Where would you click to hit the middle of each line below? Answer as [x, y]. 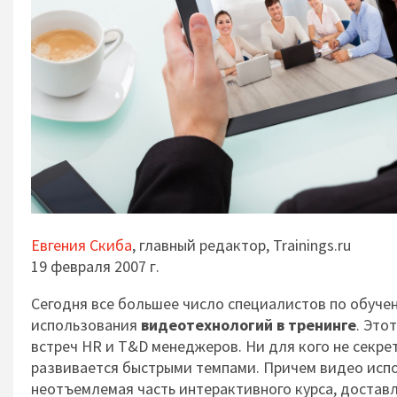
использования [86, 325]
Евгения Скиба [82, 245]
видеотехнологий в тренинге [249, 325]
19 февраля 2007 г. [95, 266]
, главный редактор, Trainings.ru [241, 245]
